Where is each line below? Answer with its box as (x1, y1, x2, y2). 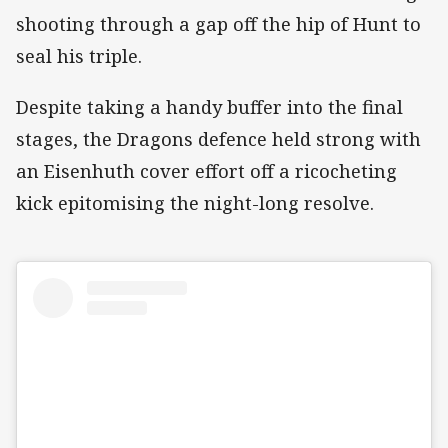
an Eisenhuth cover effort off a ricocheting (16, 158, 397, 183)
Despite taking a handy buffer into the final (16, 94, 403, 119)
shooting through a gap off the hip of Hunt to (16, 12, 421, 37)
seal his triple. (16, 44, 142, 69)
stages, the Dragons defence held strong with (16, 126, 421, 151)
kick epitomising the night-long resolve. (16, 190, 374, 215)
